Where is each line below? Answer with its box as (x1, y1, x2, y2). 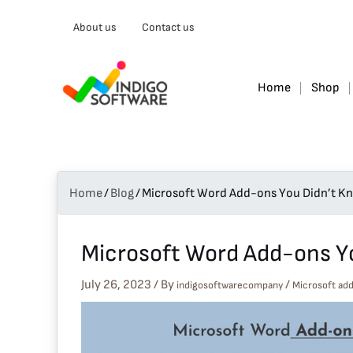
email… (80, 50, 119, 65)
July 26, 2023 (81, 277, 154, 292)
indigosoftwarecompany (176, 279, 285, 292)
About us (73, 20, 117, 34)
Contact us (142, 20, 195, 34)
